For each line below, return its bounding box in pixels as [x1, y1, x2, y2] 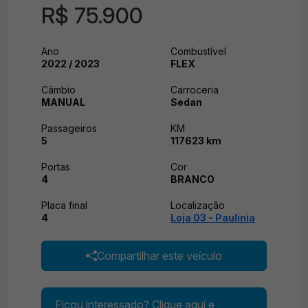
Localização [170, 199, 225, 211]
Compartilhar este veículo [97, 249, 222, 263]
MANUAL [41, 96, 85, 108]
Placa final [41, 199, 87, 211]
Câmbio [41, 84, 76, 96]
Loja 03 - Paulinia [170, 212, 255, 223]
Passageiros [41, 122, 97, 134]
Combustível [170, 45, 226, 57]
